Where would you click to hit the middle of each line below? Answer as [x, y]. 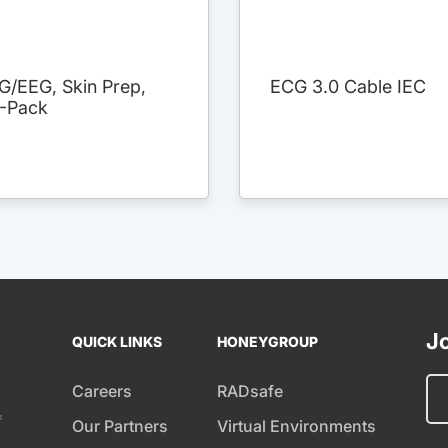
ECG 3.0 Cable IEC [348, 87]
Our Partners [119, 426]
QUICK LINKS [116, 342]
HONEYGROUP [268, 342]
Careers [101, 391]
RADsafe [250, 391]
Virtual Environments [297, 426]
